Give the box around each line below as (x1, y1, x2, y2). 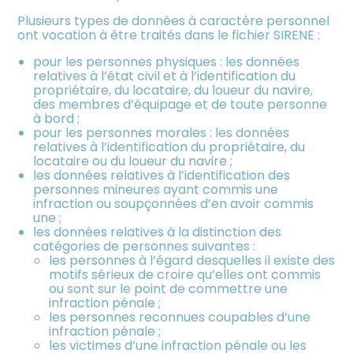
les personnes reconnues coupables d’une (49, 307, 311, 326)
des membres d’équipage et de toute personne (33, 95, 328, 113)
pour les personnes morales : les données (33, 123, 290, 142)
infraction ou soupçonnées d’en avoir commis (33, 194, 314, 213)
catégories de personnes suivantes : (33, 236, 256, 255)
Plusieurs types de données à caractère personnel (17, 11, 330, 30)
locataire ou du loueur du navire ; (33, 151, 233, 170)
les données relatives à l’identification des (33, 165, 291, 184)
